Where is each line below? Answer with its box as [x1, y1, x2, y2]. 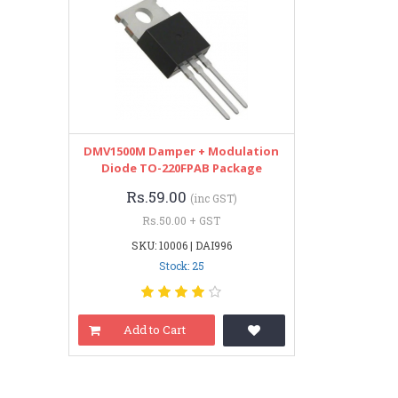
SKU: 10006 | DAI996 [131, 238, 232, 252]
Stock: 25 [158, 259, 204, 273]
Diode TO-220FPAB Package [100, 160, 262, 176]
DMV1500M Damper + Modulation [84, 143, 280, 159]
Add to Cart [123, 322, 187, 338]
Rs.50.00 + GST [142, 213, 221, 227]
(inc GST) [189, 191, 237, 205]
